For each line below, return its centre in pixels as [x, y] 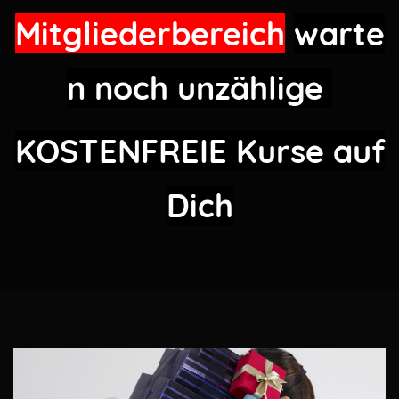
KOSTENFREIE [125, 151]
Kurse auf [310, 151]
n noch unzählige [199, 88]
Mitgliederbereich [150, 33]
